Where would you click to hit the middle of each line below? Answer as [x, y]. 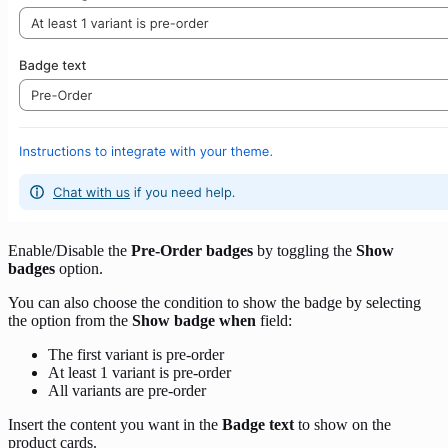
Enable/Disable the [69, 251]
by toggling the [304, 251]
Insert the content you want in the [115, 425]
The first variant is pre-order [136, 355]
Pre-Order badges [192, 251]
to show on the [342, 425]
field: [274, 321]
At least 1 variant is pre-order [139, 373]
